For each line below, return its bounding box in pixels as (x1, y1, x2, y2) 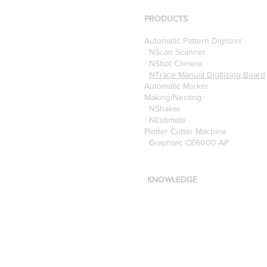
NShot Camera (144, 58, 202, 69)
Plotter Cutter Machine (144, 126, 226, 136)
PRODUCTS (144, 14, 188, 24)
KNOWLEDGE (147, 175, 197, 185)
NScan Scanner (144, 47, 206, 57)
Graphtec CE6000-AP (144, 138, 229, 148)
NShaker (144, 104, 181, 114)
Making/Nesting (144, 92, 201, 103)
